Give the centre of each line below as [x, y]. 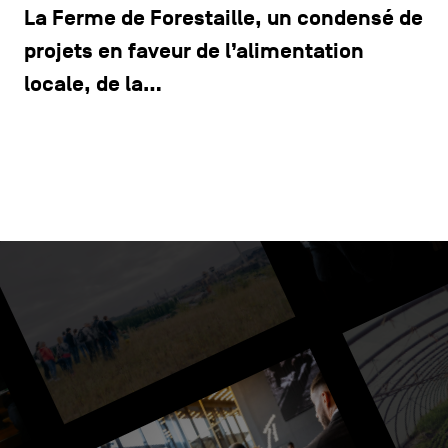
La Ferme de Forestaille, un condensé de [223, 18]
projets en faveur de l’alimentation [193, 51]
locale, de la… [92, 84]
